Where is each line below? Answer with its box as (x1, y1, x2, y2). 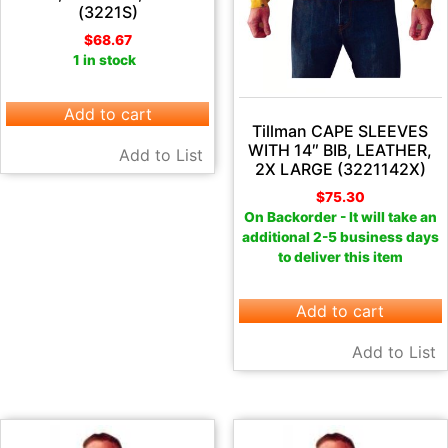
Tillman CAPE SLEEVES (252, 120, 429, 141)
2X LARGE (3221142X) (254, 158, 426, 179)
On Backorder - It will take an (243, 208, 437, 225)
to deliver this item (277, 248, 403, 265)
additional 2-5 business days (241, 228, 439, 245)
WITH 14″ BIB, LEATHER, (248, 139, 433, 160)
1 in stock (73, 51, 143, 68)
